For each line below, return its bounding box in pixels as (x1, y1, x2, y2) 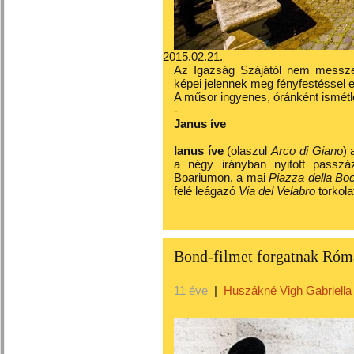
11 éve (174, 284, 208, 297)
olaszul (231, 144, 268, 157)
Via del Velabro (239, 184, 315, 198)
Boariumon (174, 171, 230, 184)
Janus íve (174, 117, 226, 130)
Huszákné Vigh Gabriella (224, 284, 352, 297)
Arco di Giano (271, 144, 343, 157)
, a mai (230, 171, 269, 184)
